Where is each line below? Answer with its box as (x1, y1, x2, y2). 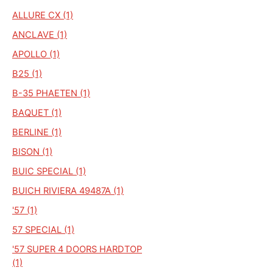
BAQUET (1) (12, 107, 62, 118)
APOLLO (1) (12, 48, 60, 60)
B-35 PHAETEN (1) (12, 87, 90, 99)
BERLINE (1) (12, 126, 62, 138)
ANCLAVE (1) (12, 29, 67, 40)
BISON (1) (12, 146, 52, 157)
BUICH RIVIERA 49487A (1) (12, 185, 124, 196)
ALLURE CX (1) (12, 9, 73, 21)
